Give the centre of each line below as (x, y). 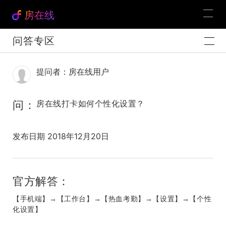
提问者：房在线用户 (73, 72)
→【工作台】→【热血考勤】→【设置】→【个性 (131, 199)
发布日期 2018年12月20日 (61, 136)
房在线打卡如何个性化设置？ (91, 103)
